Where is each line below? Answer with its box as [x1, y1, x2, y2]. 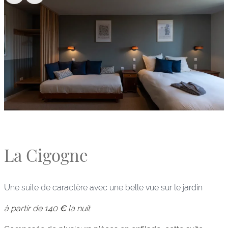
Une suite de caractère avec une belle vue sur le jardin [4, 183, 203, 193]
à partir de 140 [4, 204, 58, 214]
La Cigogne [4, 144, 88, 166]
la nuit [66, 204, 90, 214]
